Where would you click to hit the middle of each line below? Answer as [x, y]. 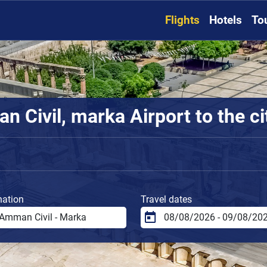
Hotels [226, 20]
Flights [182, 20]
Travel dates [166, 199]
